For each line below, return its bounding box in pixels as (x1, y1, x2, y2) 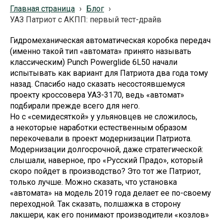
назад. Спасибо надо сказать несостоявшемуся (10, 79, 185, 89)
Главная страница (10, 4, 75, 13)
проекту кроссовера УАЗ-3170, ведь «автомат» (10, 90, 184, 100)
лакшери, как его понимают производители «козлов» (10, 210, 209, 220)
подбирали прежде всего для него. (10, 101, 140, 111)
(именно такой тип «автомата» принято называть (10, 47, 191, 56)
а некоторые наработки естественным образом (10, 123, 187, 132)
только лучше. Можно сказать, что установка (10, 177, 177, 187)
